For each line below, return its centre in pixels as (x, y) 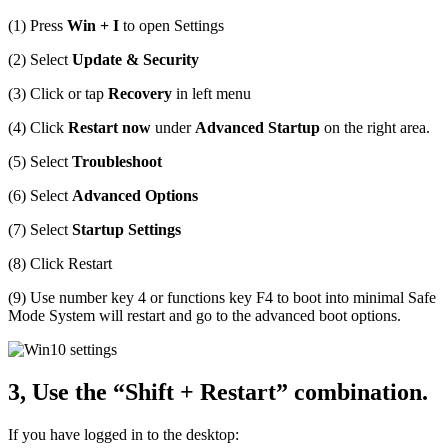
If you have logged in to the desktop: (123, 435)
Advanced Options (135, 196)
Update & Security (135, 60)
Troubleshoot (117, 162)
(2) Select (40, 60)
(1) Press (37, 26)
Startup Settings (126, 230)
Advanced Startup (257, 128)
